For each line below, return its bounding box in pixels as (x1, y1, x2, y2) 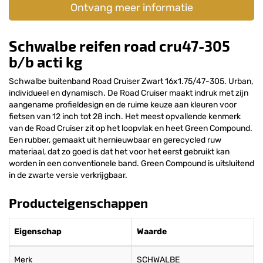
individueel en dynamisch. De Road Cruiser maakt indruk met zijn (9, 87, 248, 98)
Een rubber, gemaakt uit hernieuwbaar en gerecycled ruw (9, 134, 221, 145)
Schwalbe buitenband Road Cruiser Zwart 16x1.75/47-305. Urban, (9, 76, 253, 86)
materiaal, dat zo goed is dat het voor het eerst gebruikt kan (9, 146, 230, 157)
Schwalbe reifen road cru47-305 (9, 36, 230, 55)
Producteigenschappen (9, 194, 148, 210)
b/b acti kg (9, 52, 82, 70)
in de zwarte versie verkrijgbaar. (9, 170, 127, 180)
